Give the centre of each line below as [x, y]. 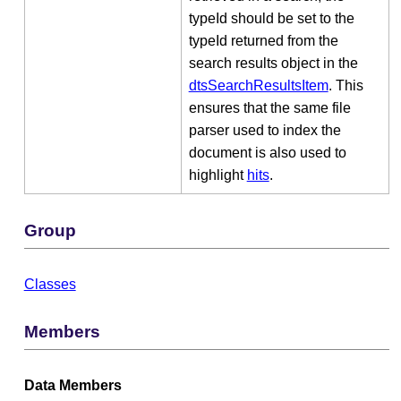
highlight [218, 175]
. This [346, 85]
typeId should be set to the [271, 18]
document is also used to [267, 152]
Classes [50, 284]
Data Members [73, 385]
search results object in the [273, 63]
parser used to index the [264, 130]
